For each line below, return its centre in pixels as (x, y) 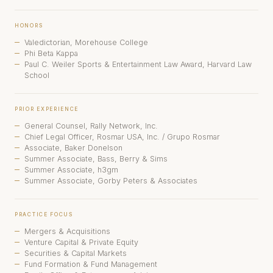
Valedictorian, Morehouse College (86, 42)
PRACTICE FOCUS (44, 214)
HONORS (29, 26)
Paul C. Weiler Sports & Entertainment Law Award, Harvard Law (138, 64)
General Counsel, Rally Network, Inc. (91, 126)
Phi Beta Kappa (51, 53)
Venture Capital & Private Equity (81, 242)
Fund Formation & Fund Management (91, 264)
